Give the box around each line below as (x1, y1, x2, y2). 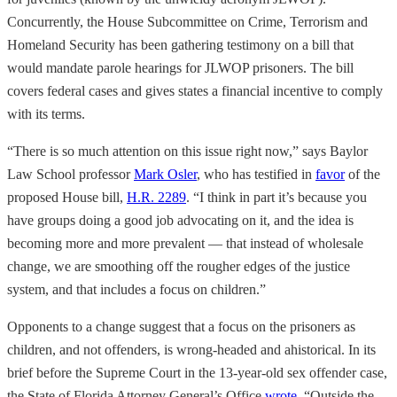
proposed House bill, (7, 189, 127, 205)
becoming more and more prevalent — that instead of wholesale (7, 235, 363, 251)
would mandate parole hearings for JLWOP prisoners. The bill (7, 59, 354, 75)
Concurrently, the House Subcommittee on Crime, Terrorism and (7, 13, 368, 29)
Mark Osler (134, 166, 197, 182)
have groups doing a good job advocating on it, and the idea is (7, 212, 354, 228)
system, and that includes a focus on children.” (7, 281, 266, 297)
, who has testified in (197, 166, 315, 182)
